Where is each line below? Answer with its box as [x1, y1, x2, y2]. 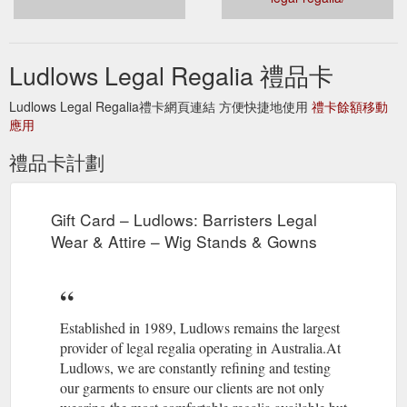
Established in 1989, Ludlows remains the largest [60, 317, 340, 337]
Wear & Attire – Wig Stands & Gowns [51, 229, 317, 253]
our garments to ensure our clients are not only [60, 377, 324, 397]
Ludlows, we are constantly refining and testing [60, 357, 331, 377]
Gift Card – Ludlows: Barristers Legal [51, 207, 317, 231]
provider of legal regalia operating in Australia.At [60, 337, 341, 357]
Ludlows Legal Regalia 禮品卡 [9, 56, 333, 93]
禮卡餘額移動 [312, 96, 388, 115]
